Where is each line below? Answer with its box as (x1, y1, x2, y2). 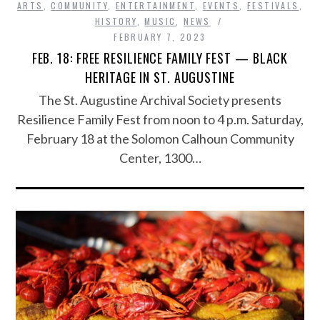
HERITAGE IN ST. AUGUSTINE (85, 67, 235, 86)
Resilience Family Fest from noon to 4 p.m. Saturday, (16, 111, 304, 127)
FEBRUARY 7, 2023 (114, 30, 206, 43)
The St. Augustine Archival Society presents (39, 91, 281, 108)
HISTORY (94, 14, 137, 27)
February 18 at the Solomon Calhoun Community (26, 130, 294, 146)
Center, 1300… (119, 149, 201, 166)
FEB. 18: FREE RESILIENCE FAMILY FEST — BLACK (31, 48, 289, 67)
